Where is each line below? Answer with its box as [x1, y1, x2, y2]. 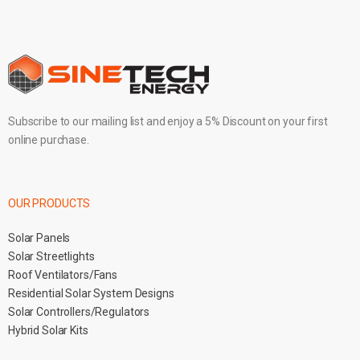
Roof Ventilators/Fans [8, 268, 118, 281]
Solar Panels [8, 231, 71, 244]
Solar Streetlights [8, 249, 95, 263]
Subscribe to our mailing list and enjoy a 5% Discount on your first [8, 114, 328, 128]
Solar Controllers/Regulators [8, 305, 150, 318]
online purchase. [8, 133, 89, 146]
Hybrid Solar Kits [8, 323, 88, 337]
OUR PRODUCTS [8, 196, 91, 210]
